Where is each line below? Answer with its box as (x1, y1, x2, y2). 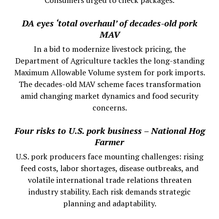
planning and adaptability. (63, 198, 156, 209)
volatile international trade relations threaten (27, 175, 192, 186)
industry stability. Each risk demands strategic (28, 186, 191, 197)
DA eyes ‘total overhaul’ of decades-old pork (22, 17, 197, 29)
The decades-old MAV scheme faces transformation (18, 79, 201, 90)
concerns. (92, 102, 127, 113)
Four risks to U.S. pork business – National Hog (14, 125, 205, 137)
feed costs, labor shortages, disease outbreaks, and (21, 163, 198, 174)
